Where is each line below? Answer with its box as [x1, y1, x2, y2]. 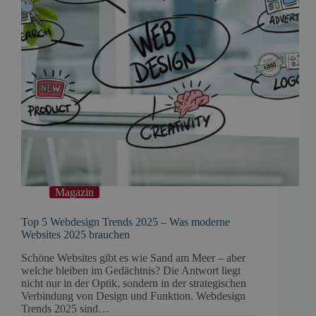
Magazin [55, 186, 94, 198]
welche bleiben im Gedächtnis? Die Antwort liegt [21, 264, 241, 276]
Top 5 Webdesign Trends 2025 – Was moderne [21, 215, 230, 228]
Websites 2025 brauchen [21, 228, 130, 241]
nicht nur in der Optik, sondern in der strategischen [21, 276, 246, 289]
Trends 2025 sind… [21, 302, 109, 315]
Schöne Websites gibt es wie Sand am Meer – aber [21, 251, 245, 264]
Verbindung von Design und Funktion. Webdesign [21, 289, 245, 302]
